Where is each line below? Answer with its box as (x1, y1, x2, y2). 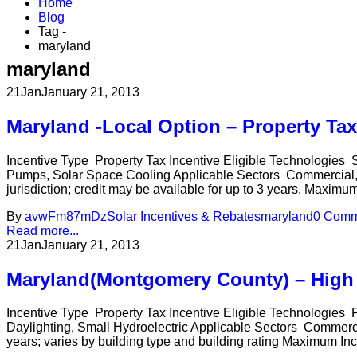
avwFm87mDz (25, 209, 107, 223)
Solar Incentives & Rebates (107, 209, 261, 223)
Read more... (6, 223, 79, 237)
